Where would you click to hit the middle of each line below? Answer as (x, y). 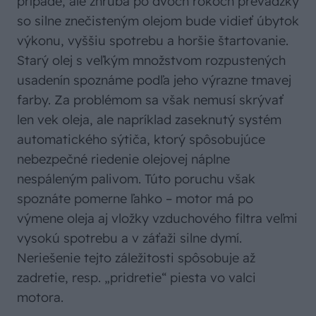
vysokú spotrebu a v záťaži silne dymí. (129, 238)
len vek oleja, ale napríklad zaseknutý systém (149, 120)
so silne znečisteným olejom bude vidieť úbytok (158, 21)
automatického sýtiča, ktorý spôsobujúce (141, 140)
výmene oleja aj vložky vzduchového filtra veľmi (157, 219)
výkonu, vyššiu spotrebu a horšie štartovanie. (153, 41)
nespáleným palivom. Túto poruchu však (136, 179)
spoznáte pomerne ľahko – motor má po (135, 199)
